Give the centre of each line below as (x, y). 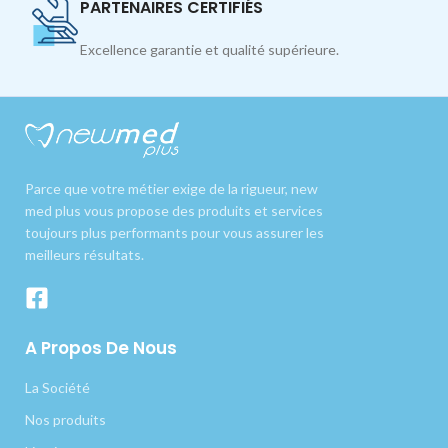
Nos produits (65, 420)
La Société (57, 388)
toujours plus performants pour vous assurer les (174, 233)
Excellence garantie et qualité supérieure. (210, 49)
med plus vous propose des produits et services (174, 211)
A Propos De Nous (101, 348)
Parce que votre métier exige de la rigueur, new (171, 189)
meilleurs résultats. (84, 255)
